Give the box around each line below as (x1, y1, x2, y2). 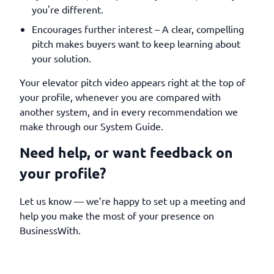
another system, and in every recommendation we (20, 105, 238, 117)
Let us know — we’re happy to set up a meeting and (20, 194, 245, 207)
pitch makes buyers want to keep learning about (32, 37, 240, 50)
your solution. (32, 52, 91, 64)
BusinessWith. (20, 224, 81, 236)
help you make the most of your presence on (20, 209, 214, 221)
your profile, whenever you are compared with (20, 91, 221, 103)
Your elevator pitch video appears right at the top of (20, 76, 245, 88)
